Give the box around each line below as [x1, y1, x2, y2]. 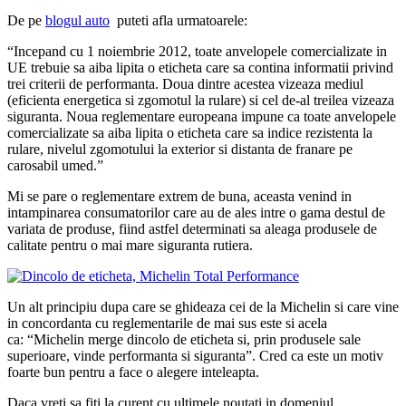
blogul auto [45, 13, 110, 29]
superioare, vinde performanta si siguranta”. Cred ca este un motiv [7, 348, 383, 364]
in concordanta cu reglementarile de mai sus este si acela [7, 315, 327, 332]
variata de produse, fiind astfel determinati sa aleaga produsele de [7, 221, 377, 237]
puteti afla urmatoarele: [110, 13, 247, 29]
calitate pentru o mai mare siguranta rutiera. [7, 237, 253, 254]
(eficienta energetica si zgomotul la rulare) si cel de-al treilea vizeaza [7, 92, 394, 109]
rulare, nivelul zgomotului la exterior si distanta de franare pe [7, 141, 353, 158]
